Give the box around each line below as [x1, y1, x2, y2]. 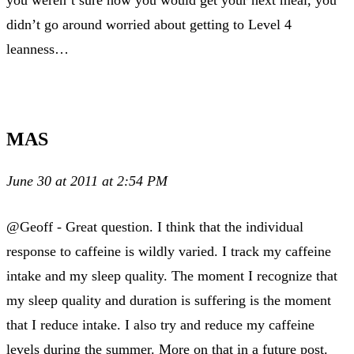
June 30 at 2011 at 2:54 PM [6, 172, 168, 189]
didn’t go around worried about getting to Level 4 [6, 16, 292, 32]
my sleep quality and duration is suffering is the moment [6, 292, 331, 308]
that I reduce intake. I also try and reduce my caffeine [6, 316, 314, 333]
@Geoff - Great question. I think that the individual [6, 218, 303, 235]
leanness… [6, 40, 69, 57]
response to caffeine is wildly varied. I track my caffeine [6, 243, 331, 259]
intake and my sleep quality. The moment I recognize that [6, 267, 337, 284]
